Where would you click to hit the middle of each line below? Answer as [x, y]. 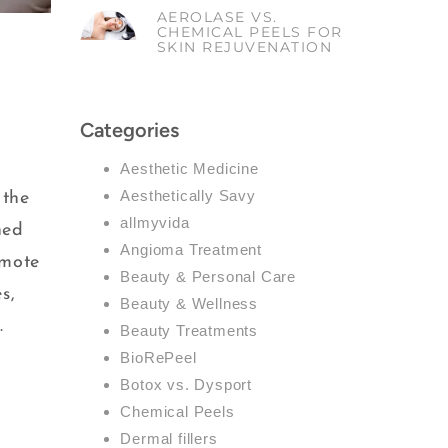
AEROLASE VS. [217, 16]
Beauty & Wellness [189, 303]
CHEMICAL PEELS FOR [249, 31]
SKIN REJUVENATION [244, 46]
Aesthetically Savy [188, 195]
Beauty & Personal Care [208, 276]
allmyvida [155, 222]
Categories [130, 129]
